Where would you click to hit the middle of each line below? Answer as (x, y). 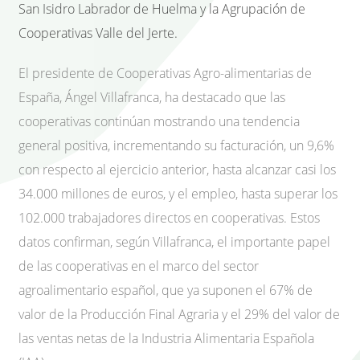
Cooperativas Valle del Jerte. (98, 33)
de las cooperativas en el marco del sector (139, 266)
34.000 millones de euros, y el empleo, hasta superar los (178, 194)
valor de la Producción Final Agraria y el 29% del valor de (179, 315)
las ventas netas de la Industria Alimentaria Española (166, 339)
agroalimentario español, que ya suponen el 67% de (166, 290)
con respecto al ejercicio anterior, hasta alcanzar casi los (177, 170)
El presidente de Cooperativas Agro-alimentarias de (165, 74)
